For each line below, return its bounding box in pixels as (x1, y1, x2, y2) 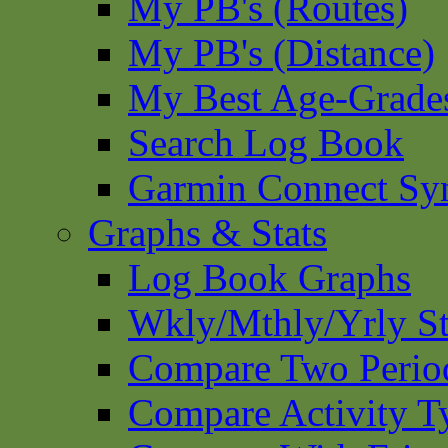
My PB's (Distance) (128, 31, 435, 74)
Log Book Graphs (128, 256, 411, 299)
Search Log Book (128, 121, 404, 164)
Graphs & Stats (88, 211, 327, 254)
